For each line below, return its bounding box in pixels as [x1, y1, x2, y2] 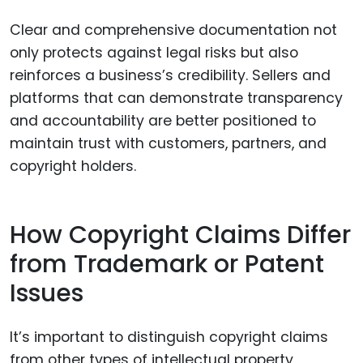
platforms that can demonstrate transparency [10, 88, 343, 109]
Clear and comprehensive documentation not [10, 20, 337, 41]
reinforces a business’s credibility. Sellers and [10, 66, 331, 86]
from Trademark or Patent [10, 246, 324, 281]
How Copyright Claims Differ [10, 217, 351, 252]
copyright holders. [10, 156, 136, 177]
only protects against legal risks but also [10, 43, 298, 63]
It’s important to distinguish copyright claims [10, 327, 328, 348]
